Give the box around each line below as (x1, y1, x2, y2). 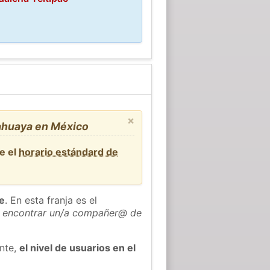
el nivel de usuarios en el (19, 241, 136, 254)
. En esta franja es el (5, 193, 98, 206)
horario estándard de (19, 145, 119, 158)
